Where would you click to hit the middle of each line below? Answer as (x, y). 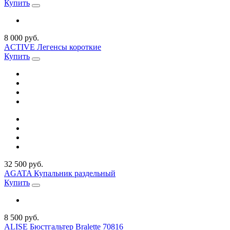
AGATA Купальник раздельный (60, 173)
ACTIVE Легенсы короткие (53, 47)
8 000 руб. (22, 37)
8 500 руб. (22, 217)
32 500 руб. (24, 164)
